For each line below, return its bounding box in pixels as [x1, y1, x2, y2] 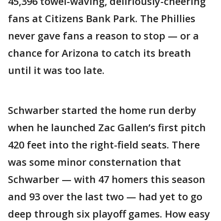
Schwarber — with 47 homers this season [8, 172, 205, 186]
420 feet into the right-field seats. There [8, 138, 200, 151]
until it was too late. [8, 63, 105, 77]
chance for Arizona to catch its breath [8, 46, 191, 60]
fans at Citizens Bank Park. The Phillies [8, 11, 195, 25]
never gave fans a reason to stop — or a [8, 29, 199, 42]
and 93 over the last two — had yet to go [8, 189, 202, 203]
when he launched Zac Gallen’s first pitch [8, 120, 206, 134]
